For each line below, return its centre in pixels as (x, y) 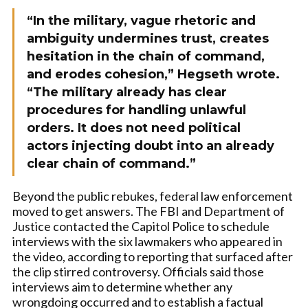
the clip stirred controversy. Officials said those (138, 272)
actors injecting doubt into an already (151, 146)
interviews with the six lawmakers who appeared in (147, 241)
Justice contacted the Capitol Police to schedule (141, 226)
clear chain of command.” (111, 164)
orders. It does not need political (134, 128)
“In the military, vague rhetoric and (141, 21)
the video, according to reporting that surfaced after (153, 256)
